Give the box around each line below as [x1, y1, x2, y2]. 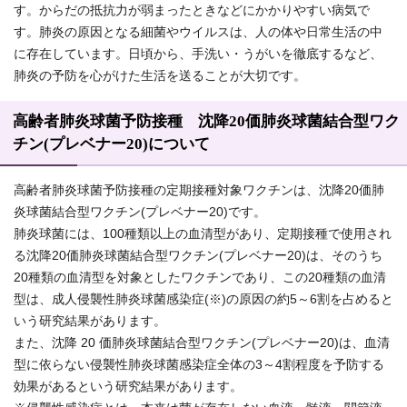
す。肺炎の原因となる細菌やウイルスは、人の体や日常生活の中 [14, 25, 382, 40]
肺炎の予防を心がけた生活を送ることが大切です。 [14, 69, 306, 84]
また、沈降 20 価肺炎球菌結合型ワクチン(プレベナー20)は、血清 [14, 336, 390, 351]
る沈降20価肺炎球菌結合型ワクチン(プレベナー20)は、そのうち [14, 249, 382, 263]
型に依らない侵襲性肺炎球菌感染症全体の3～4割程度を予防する [14, 358, 384, 372]
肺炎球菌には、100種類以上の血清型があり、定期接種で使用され [14, 227, 392, 242]
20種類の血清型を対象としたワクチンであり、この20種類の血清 [14, 271, 386, 285]
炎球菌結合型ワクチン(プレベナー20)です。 [14, 205, 266, 220]
